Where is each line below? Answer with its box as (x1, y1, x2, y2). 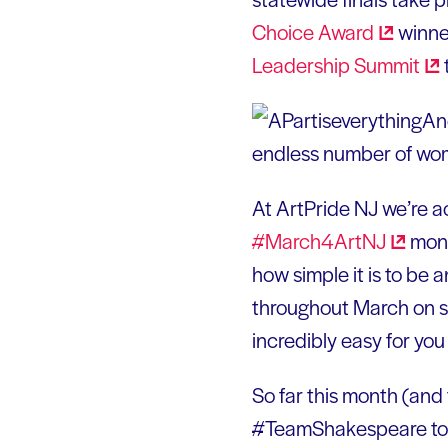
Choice (252, 16, 318, 46)
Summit (354, 49, 420, 79)
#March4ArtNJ (252, 225, 386, 255)
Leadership (252, 49, 354, 79)
